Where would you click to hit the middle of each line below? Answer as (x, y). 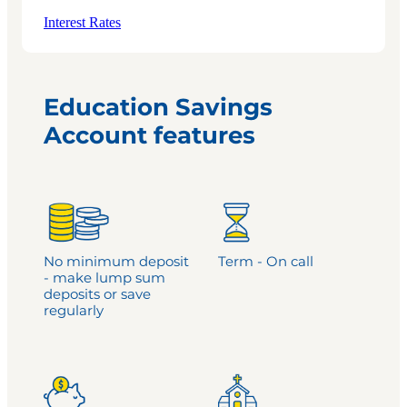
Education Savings (158, 108)
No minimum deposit (116, 263)
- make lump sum (104, 279)
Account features (153, 136)
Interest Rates (82, 23)
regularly (74, 312)
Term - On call (266, 263)
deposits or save (97, 295)
